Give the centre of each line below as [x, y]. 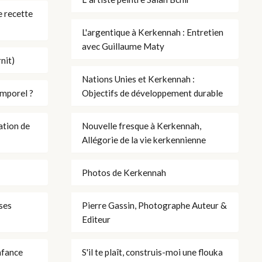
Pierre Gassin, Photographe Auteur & [154, 205]
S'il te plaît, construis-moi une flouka [152, 252]
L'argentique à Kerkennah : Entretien [153, 32]
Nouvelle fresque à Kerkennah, [142, 125]
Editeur [96, 219]
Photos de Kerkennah [124, 172]
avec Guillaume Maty [123, 46]
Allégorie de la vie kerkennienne [144, 139]
